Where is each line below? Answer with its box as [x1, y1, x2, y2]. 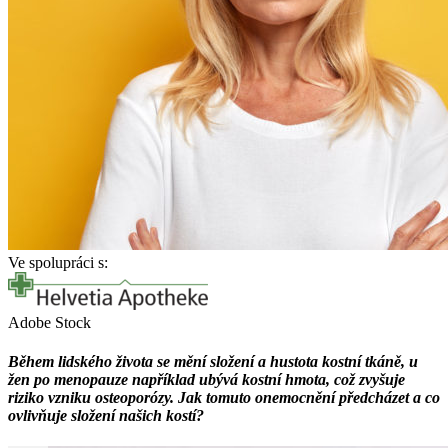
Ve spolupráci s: [8, 253, 108, 271]
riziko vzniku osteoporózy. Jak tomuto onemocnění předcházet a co [8, 389, 440, 407]
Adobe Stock [8, 313, 91, 331]
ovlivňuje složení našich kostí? [8, 407, 204, 425]
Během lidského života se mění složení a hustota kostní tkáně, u [8, 353, 418, 371]
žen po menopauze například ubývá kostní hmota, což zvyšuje [8, 371, 405, 389]
